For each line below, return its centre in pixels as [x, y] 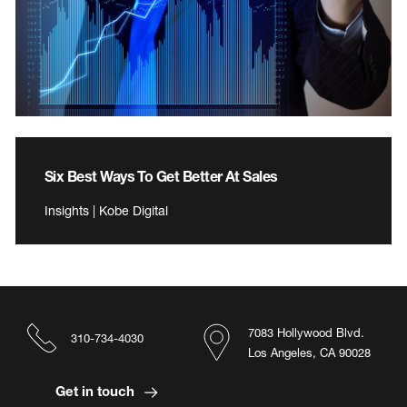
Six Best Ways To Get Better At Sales [161, 175]
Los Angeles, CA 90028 [309, 352]
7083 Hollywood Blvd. [306, 332]
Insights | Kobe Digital [106, 210]
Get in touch [96, 390]
